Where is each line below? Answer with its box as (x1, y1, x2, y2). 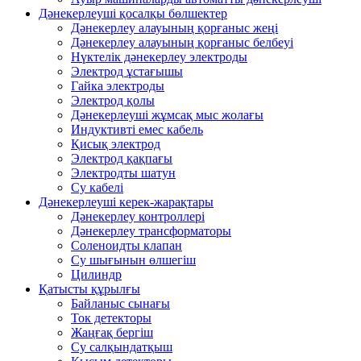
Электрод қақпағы (71, 151, 172, 166)
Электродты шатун (71, 166, 176, 180)
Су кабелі (71, 180, 123, 195)
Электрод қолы (71, 93, 155, 108)
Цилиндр (71, 268, 122, 282)
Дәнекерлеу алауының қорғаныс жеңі (71, 21, 278, 35)
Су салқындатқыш (71, 340, 172, 355)
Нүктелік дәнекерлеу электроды (71, 50, 247, 64)
